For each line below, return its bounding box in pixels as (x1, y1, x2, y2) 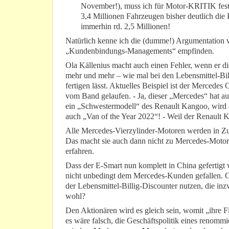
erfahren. (65, 147, 94, 156)
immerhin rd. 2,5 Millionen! (81, 22, 170, 31)
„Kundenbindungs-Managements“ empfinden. (65, 47, 214, 56)
